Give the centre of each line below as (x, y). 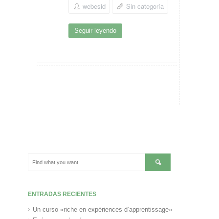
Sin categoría (145, 6)
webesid (94, 6)
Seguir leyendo (96, 31)
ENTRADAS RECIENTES (62, 194)
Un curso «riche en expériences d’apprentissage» (103, 210)
